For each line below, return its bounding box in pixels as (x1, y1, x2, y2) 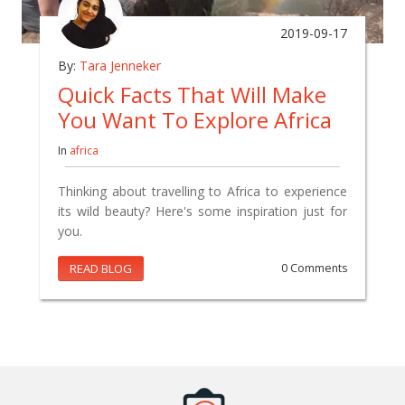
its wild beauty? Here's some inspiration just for (58, 202, 347, 220)
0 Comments (281, 259, 347, 276)
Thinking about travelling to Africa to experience (58, 182, 347, 200)
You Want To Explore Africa (58, 104, 332, 135)
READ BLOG (70, 259, 132, 277)
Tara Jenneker (80, 56, 161, 74)
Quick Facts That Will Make (58, 79, 326, 109)
